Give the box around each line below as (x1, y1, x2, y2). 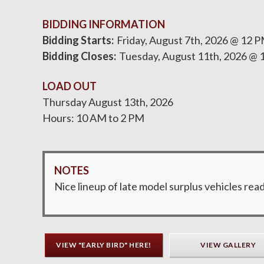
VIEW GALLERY (200, 240, 256, 249)
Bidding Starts (42, 34, 111, 47)
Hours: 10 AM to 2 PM (42, 111, 144, 124)
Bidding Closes (42, 49, 114, 62)
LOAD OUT (42, 80, 97, 93)
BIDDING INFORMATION (42, 18, 165, 31)
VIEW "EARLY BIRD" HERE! (56, 240, 151, 249)
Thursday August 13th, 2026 (42, 95, 173, 108)
